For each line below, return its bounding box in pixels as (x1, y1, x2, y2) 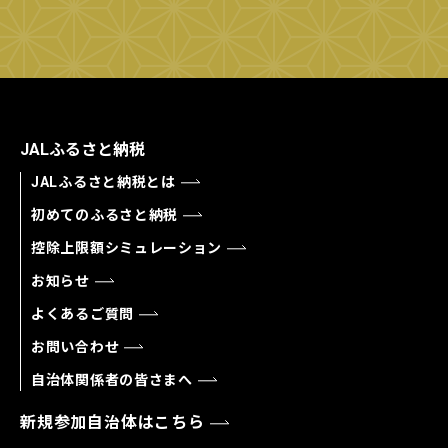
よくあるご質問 (31, 306, 134, 323)
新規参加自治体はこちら (20, 413, 205, 433)
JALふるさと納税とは (31, 174, 176, 191)
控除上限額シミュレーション (31, 240, 223, 257)
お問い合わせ (31, 339, 120, 356)
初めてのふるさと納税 (31, 207, 178, 224)
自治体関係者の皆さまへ (31, 372, 193, 389)
